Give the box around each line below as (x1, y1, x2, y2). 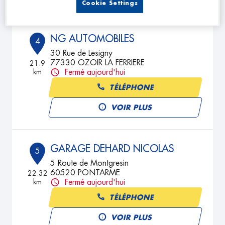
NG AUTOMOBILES (50, 34, 135, 44)
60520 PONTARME (50, 169, 121, 177)
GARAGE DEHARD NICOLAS (50, 144, 174, 154)
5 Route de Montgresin (50, 159, 129, 167)
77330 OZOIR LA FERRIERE (50, 59, 145, 67)
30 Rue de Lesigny (50, 49, 113, 57)
